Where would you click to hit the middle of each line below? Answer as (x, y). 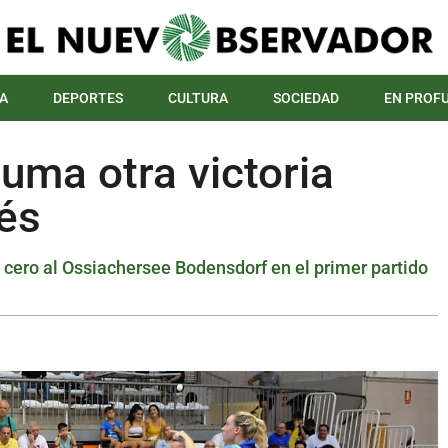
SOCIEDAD (306, 98)
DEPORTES (88, 98)
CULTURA (198, 98)
